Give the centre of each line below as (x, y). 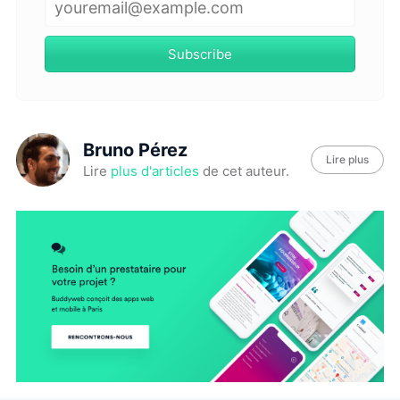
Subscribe (200, 54)
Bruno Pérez (135, 150)
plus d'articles (154, 171)
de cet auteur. (244, 171)
